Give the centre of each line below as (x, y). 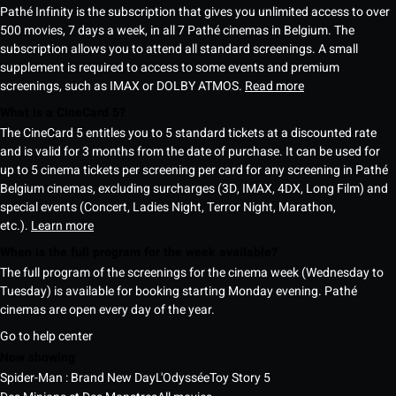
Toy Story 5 (240, 378)
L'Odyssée (183, 378)
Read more (274, 86)
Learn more (62, 225)
